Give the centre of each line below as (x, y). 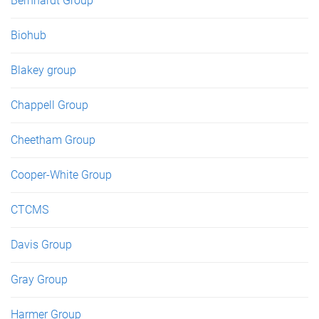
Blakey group (43, 70)
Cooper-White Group (61, 174)
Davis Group (41, 244)
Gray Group (39, 279)
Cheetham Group (53, 140)
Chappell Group (49, 105)
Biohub (28, 35)
